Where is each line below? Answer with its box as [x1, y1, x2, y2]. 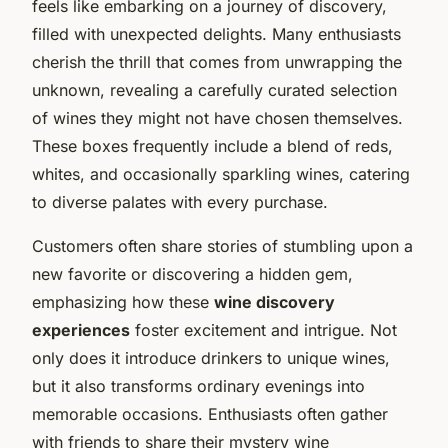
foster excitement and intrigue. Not [130, 319, 397, 340]
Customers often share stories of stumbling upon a [32, 235, 413, 256]
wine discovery [214, 291, 335, 312]
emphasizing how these [32, 291, 214, 312]
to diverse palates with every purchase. [32, 191, 328, 212]
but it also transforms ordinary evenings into [32, 375, 365, 396]
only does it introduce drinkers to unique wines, [32, 347, 390, 368]
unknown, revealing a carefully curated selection [32, 79, 397, 100]
